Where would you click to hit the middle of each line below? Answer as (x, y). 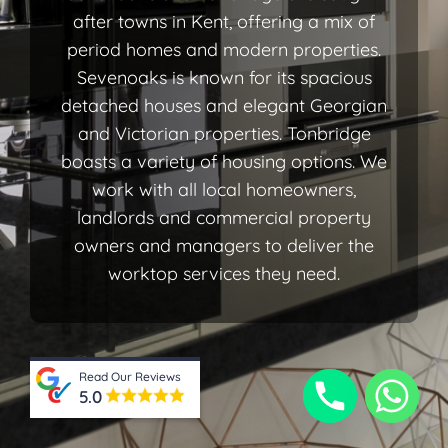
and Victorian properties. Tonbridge (224, 133)
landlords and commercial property (224, 217)
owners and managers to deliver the (224, 245)
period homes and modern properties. (224, 49)
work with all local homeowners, (224, 189)
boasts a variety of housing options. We (224, 161)
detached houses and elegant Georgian (224, 105)
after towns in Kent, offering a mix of (224, 21)
